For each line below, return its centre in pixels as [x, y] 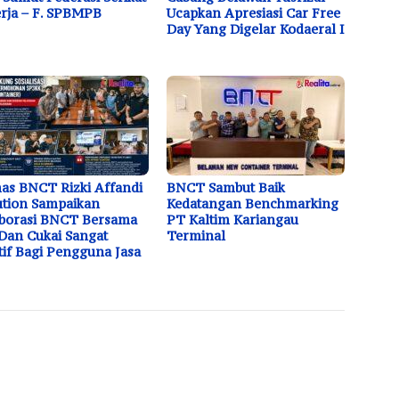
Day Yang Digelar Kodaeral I [256, 28]
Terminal [196, 235]
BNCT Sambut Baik [226, 187]
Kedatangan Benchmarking [253, 203]
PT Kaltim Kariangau [233, 219]
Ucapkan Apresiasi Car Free [254, 12]
